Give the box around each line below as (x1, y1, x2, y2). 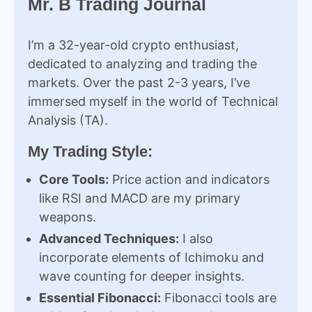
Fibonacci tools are (161, 290, 276, 305)
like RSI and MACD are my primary (39, 191, 240, 205)
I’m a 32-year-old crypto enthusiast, (28, 38, 239, 52)
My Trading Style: (28, 143, 153, 160)
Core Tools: (39, 172, 109, 187)
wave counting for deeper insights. (39, 269, 244, 283)
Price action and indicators (109, 172, 270, 187)
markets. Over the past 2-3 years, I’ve (28, 75, 250, 90)
